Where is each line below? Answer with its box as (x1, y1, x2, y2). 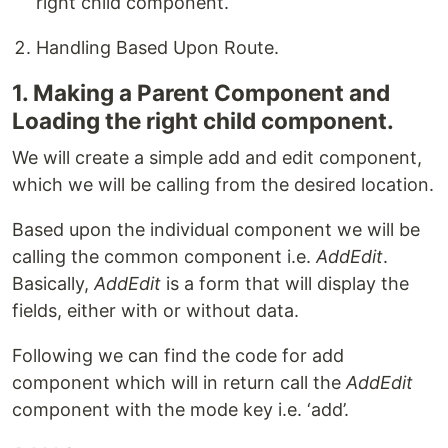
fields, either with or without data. (12, 300, 299, 321)
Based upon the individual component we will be (12, 219, 420, 240)
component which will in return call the (12, 372, 346, 393)
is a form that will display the (161, 273, 409, 294)
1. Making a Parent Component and (12, 79, 390, 106)
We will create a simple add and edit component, (12, 147, 422, 168)
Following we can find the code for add (12, 345, 344, 366)
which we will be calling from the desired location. (12, 174, 434, 195)
